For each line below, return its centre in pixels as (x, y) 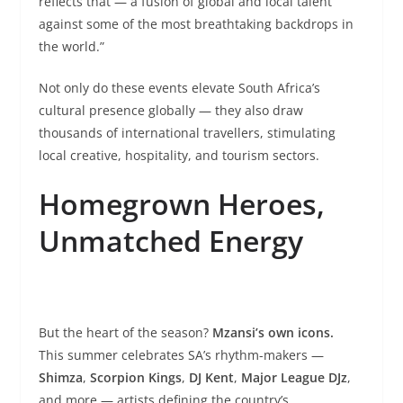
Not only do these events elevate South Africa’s (179, 87)
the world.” (71, 46)
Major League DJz (294, 377)
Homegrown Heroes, (181, 203)
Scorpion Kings (135, 377)
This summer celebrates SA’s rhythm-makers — (181, 354)
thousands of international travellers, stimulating (187, 132)
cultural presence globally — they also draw (170, 110)
